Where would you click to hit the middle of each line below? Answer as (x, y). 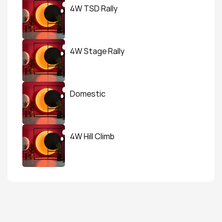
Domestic (88, 93)
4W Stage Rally (97, 51)
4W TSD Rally (94, 8)
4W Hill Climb (92, 136)
